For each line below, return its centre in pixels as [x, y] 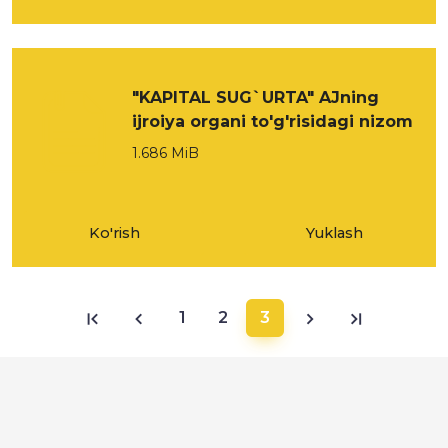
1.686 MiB [165, 153]
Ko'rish [114, 233]
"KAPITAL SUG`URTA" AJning [255, 97]
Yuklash [334, 233]
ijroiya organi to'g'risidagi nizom [272, 121]
